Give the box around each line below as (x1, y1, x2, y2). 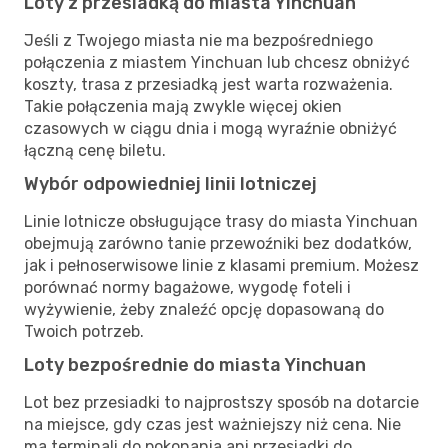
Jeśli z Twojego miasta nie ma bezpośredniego (24, 30, 373, 50)
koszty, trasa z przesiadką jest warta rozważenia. (24, 74, 393, 94)
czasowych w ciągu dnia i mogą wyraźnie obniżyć (24, 118, 397, 138)
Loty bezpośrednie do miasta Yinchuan (24, 353, 366, 376)
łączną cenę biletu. (24, 140, 166, 160)
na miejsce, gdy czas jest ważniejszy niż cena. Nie (24, 414, 401, 434)
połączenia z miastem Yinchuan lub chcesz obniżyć (24, 52, 410, 72)
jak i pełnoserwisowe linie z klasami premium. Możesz (24, 255, 419, 275)
